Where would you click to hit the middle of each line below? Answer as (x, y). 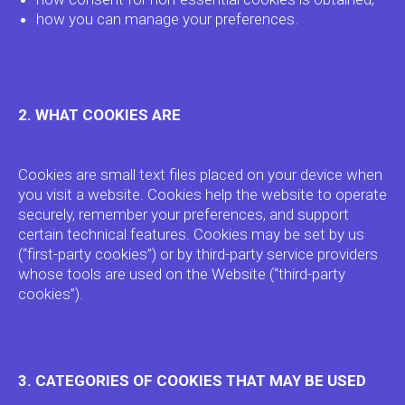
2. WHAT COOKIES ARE (99, 115)
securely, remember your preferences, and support (184, 214)
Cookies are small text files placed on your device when (200, 174)
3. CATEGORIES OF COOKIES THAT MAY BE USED (192, 381)
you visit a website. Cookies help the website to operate (202, 194)
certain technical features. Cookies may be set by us (191, 234)
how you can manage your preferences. (167, 19)
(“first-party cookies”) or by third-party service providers (198, 254)
